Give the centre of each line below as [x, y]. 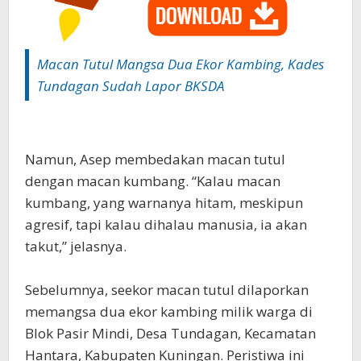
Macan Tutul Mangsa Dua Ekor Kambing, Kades [180, 64]
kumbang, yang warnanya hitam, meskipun [164, 203]
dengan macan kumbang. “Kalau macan [153, 181]
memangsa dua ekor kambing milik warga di [169, 312]
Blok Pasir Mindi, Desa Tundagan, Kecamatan [170, 334]
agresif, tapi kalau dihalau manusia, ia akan [166, 225]
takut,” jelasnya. [76, 247]
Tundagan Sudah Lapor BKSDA [131, 86]
